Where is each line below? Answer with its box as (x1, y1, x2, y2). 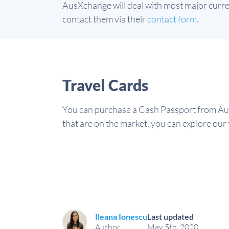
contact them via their (62, 13, 147, 25)
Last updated (147, 212, 194, 221)
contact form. (147, 13, 199, 25)
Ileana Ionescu (95, 212, 147, 221)
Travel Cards (62, 76, 148, 94)
